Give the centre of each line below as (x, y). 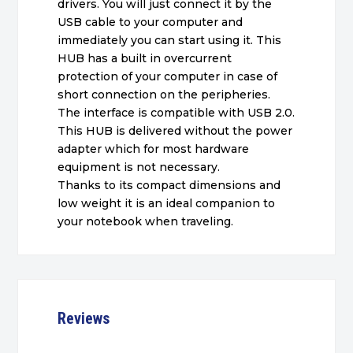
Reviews (84, 318)
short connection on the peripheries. (164, 94)
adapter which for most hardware (154, 149)
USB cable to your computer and (150, 22)
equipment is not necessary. (139, 167)
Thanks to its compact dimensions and (169, 185)
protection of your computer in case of (168, 76)
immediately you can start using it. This (170, 40)
